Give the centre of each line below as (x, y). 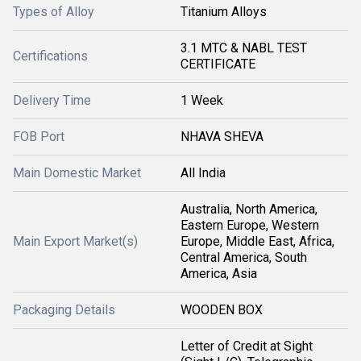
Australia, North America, (249, 209)
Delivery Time (52, 100)
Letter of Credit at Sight (247, 346)
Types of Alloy (54, 12)
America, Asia (219, 274)
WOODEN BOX (222, 310)
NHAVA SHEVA (222, 137)
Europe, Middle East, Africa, (257, 241)
